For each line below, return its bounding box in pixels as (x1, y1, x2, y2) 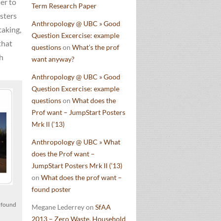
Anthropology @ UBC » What (32, 138, 120, 146)
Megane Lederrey (32, 203, 84, 211)
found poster (32, 185, 71, 193)
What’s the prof (72, 43, 119, 51)
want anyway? (32, 55, 74, 63)
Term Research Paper (32, 1, 97, 10)
